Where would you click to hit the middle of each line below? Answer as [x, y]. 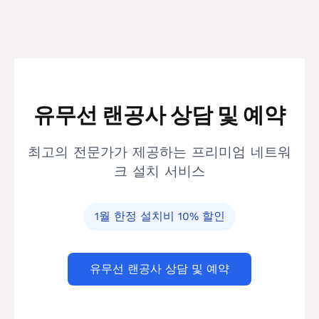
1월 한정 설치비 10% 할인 [159, 217]
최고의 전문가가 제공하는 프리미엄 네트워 [159, 152]
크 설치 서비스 [159, 172]
